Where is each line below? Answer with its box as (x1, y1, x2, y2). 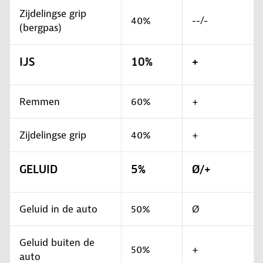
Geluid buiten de (19, 236, 95, 249)
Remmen (19, 95, 60, 109)
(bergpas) (19, 21, 62, 35)
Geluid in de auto (19, 203, 97, 216)
